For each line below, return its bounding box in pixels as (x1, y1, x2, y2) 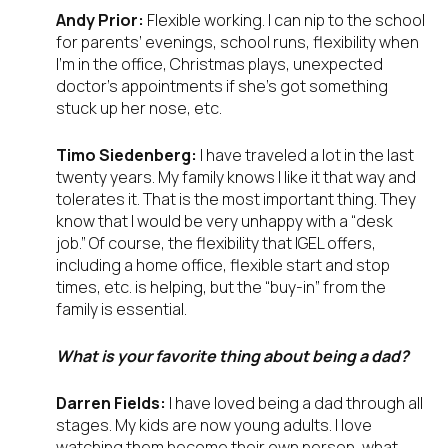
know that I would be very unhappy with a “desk (56, 210, 393, 233)
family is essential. (56, 298, 187, 321)
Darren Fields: (56, 392, 169, 415)
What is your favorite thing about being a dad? (56, 345, 409, 368)
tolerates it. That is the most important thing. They (56, 188, 416, 211)
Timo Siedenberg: (56, 144, 197, 167)
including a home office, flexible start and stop (56, 254, 390, 277)
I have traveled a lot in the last (197, 144, 414, 167)
